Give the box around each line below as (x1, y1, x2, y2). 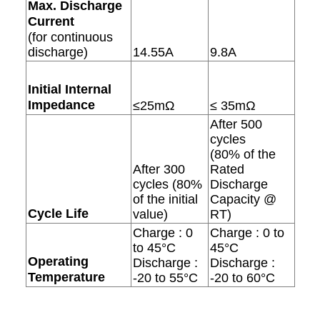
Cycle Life (28, 206, 89, 221)
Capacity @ (210, 192, 277, 207)
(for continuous (28, 30, 114, 45)
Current (28, 14, 75, 29)
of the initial (133, 192, 199, 207)
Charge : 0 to (210, 226, 285, 241)
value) (133, 207, 169, 222)
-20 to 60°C (210, 271, 276, 286)
